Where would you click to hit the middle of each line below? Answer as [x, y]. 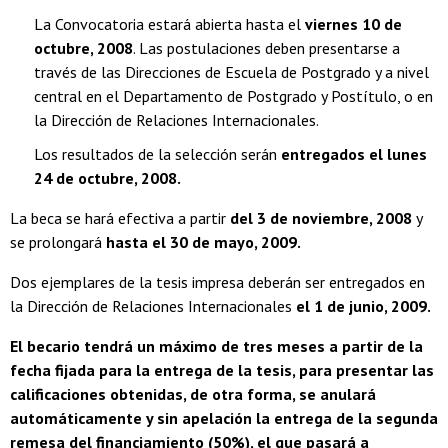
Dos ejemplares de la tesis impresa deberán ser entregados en [217, 281]
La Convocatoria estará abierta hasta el [169, 23]
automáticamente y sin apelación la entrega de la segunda [224, 417]
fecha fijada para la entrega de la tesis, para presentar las [222, 369]
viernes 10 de [353, 23]
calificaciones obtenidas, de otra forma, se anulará [193, 393]
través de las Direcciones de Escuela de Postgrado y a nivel [231, 71]
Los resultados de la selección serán [157, 153]
